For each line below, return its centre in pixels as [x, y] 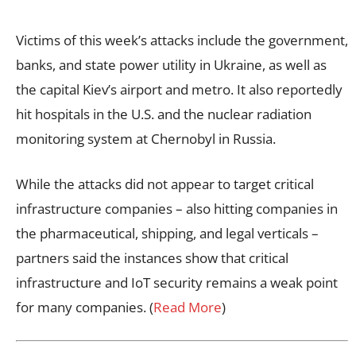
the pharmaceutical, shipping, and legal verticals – [167, 233]
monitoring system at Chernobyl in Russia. [146, 138]
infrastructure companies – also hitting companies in [177, 208]
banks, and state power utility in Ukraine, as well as [171, 64]
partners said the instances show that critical [152, 257]
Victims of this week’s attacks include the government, [182, 40]
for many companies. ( [85, 307]
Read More [188, 307]
